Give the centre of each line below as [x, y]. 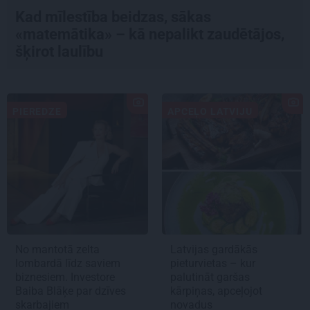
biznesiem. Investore [65, 277]
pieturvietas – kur [213, 263]
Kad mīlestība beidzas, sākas [113, 17]
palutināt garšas [210, 277]
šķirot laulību [61, 51]
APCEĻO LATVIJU [210, 111]
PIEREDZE [37, 111]
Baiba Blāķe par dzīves [71, 291]
